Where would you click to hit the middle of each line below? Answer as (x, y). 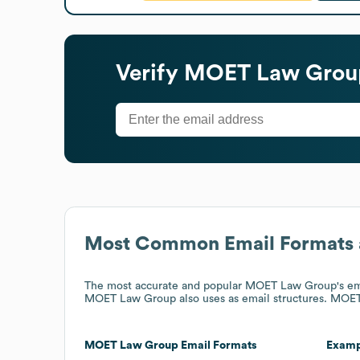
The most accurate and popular (165, 286)
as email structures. (279, 299)
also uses (202, 299)
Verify (150, 73)
